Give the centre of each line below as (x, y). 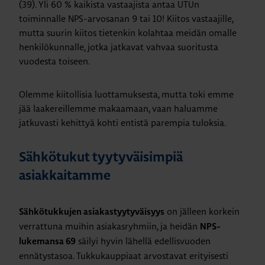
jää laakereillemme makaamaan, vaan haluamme (118, 108)
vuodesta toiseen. (54, 61)
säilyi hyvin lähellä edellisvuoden (143, 241)
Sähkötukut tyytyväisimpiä (101, 158)
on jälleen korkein (202, 211)
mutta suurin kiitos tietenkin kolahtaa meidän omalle (128, 33)
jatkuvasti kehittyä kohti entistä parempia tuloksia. (122, 122)
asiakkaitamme (65, 176)
